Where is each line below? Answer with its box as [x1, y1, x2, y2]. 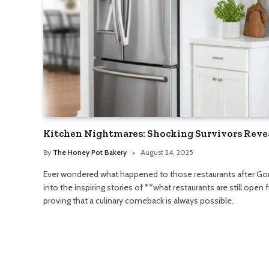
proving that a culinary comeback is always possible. [43, 195, 234, 207]
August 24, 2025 [141, 148, 193, 157]
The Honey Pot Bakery [53, 148, 127, 157]
